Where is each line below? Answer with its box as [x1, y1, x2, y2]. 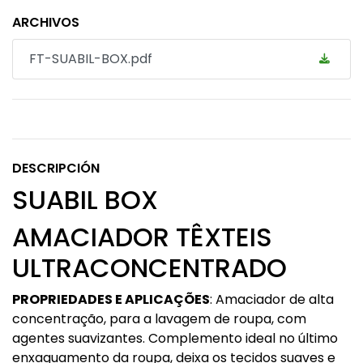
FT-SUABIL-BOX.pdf [29, 49, 152, 68]
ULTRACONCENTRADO [12, 250, 287, 286]
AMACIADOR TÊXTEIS [12, 219, 272, 255]
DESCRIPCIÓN [12, 159, 100, 177]
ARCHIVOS [12, 13, 79, 32]
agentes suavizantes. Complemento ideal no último [12, 329, 338, 348]
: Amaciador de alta [210, 290, 334, 309]
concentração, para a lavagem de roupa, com [12, 310, 306, 328]
